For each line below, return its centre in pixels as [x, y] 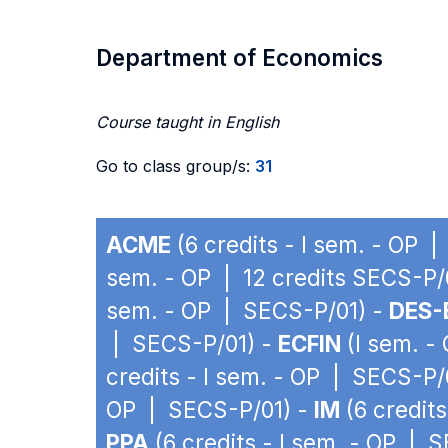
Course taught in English [187, 122]
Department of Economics [239, 57]
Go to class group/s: [175, 166]
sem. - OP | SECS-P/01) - [247, 310]
